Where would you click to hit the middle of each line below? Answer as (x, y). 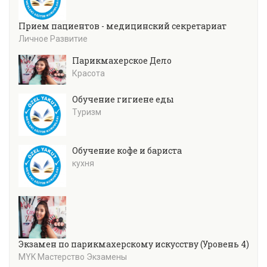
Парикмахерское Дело (122, 61)
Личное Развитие (53, 39)
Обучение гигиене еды (123, 100)
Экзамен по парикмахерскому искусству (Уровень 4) (134, 244)
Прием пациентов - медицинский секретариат (122, 26)
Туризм (87, 112)
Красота (89, 74)
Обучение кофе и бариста (127, 151)
